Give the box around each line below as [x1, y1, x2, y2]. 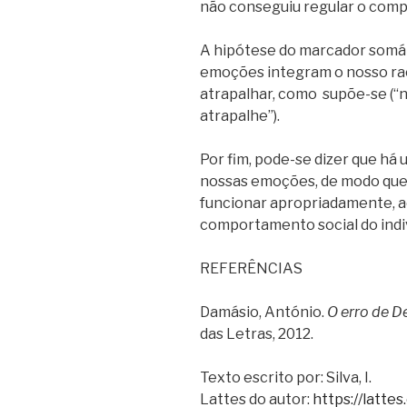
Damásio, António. [200, 303, 327, 321]
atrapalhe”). [200, 106, 280, 124]
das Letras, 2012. [200, 324, 313, 342]
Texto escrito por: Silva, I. [200, 368, 372, 386]
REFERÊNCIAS [200, 259, 303, 277]
